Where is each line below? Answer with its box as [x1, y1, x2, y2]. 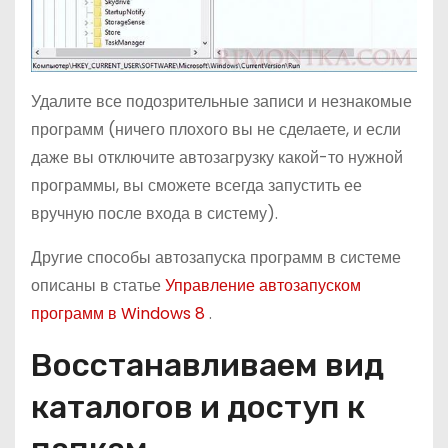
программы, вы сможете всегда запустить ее [31, 174, 362, 198]
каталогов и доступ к [31, 388, 365, 427]
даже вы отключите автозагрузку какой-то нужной [31, 146, 403, 170]
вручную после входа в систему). [31, 202, 278, 226]
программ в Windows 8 [31, 302, 209, 326]
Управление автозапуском [165, 274, 361, 298]
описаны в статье [31, 274, 165, 298]
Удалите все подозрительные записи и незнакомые [31, 90, 412, 114]
